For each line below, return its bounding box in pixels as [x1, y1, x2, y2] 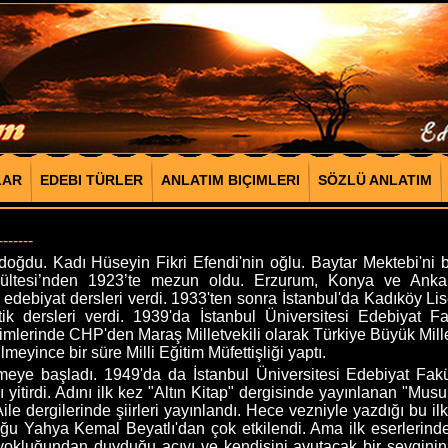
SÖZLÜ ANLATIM [318, 172, 432, 188]
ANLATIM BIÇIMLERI [161, 172, 300, 188]
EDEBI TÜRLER [40, 172, 143, 188]
